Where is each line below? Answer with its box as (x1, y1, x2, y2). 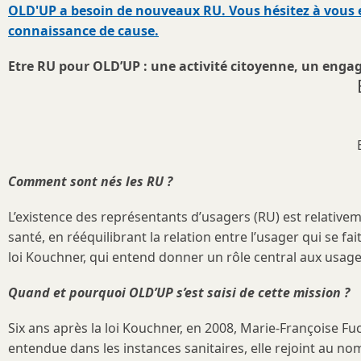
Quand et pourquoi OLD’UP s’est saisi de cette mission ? (8, 283, 350, 301)
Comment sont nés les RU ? (8, 172, 172, 190)
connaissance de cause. (8, 21, 159, 39)
